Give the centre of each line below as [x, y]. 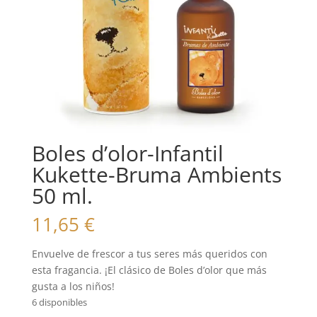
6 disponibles [59, 302]
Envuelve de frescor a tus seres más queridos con [149, 254]
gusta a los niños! [73, 287]
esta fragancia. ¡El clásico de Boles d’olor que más [149, 270]
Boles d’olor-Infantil [127, 154]
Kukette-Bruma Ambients [156, 175]
